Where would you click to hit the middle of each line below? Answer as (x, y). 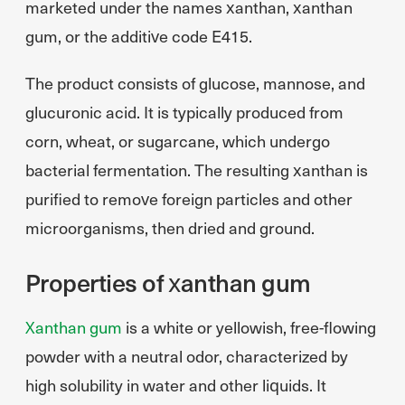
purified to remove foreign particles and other (189, 198)
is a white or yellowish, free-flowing (249, 327)
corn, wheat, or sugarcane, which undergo (178, 141)
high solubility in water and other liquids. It (176, 385)
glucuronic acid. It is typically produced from (184, 112)
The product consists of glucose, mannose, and (195, 83)
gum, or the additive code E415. (139, 36)
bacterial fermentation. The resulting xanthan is (197, 170)
